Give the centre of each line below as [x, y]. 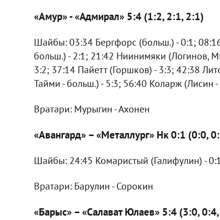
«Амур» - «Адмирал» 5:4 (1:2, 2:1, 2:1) [119, 16]
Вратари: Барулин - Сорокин [93, 186]
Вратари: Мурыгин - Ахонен [92, 109]
